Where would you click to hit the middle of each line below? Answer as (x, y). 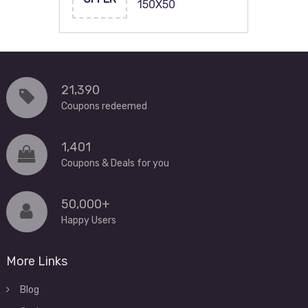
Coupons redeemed (104, 106)
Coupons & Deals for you (115, 163)
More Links (36, 261)
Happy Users (88, 220)
